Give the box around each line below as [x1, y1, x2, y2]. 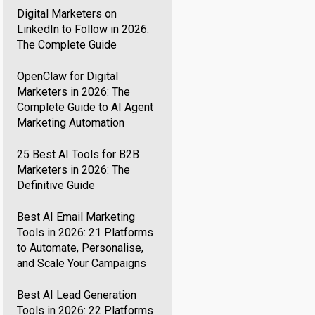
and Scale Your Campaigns [17, 257, 147, 270]
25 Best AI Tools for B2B [17, 148, 140, 161]
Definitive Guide [17, 179, 96, 192]
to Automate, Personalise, [17, 241, 144, 255]
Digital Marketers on [17, 7, 117, 20]
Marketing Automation [17, 116, 125, 129]
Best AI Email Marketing [17, 210, 136, 224]
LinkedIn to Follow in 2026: [17, 22, 150, 36]
